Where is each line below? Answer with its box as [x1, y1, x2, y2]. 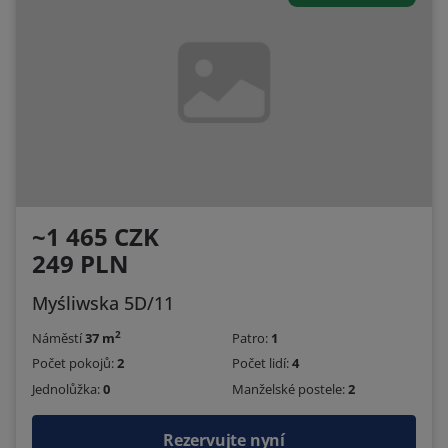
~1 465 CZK [32, 220, 159, 254]
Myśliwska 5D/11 [32, 291, 174, 316]
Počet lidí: [232, 354, 292, 373]
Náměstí [32, 329, 85, 348]
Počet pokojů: [32, 354, 117, 373]
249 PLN [32, 247, 129, 281]
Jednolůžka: [32, 379, 103, 398]
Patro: [232, 329, 271, 348]
